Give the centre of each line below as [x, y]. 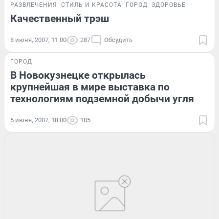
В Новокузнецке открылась [78, 75]
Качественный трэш [60, 18]
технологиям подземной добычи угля [102, 99]
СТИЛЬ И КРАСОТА [91, 5]
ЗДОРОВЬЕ [169, 5]
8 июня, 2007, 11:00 [38, 40]
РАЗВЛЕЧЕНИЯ [34, 5]
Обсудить [118, 40]
